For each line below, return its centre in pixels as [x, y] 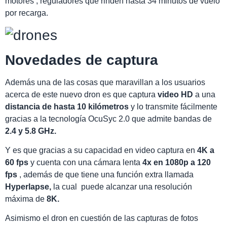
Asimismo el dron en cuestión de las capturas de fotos [102, 218]
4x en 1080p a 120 [177, 163]
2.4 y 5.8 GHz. [31, 131]
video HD [176, 94]
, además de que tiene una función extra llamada [105, 175]
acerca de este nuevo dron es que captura [81, 94]
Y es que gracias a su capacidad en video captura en [101, 150]
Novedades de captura [82, 60]
